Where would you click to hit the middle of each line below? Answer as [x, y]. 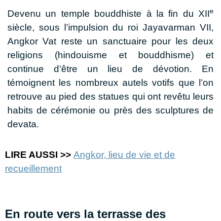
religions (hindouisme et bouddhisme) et [110, 55]
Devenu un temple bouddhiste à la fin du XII [109, 13]
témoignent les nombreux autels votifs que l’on [110, 82]
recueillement [33, 169]
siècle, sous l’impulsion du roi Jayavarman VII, [110, 27]
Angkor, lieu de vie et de [124, 155]
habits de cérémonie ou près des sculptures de [110, 110]
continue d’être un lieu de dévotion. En [110, 69]
